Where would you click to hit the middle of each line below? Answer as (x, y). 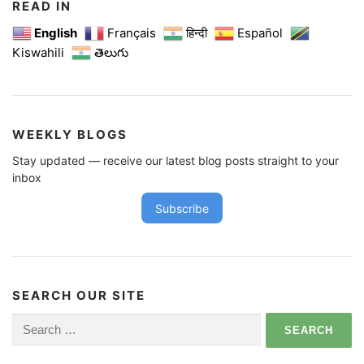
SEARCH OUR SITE (79, 296)
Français (132, 33)
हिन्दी (197, 33)
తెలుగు (111, 53)
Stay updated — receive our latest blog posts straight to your (175, 161)
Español (260, 33)
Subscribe (182, 208)
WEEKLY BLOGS (70, 135)
